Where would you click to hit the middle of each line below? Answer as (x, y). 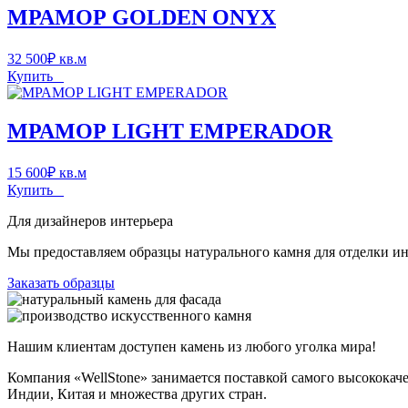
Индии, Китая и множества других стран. (137, 394)
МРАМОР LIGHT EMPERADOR (170, 132)
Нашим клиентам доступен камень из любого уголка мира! (192, 347)
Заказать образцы (61, 283)
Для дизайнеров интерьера (90, 221)
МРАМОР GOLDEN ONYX (142, 18)
